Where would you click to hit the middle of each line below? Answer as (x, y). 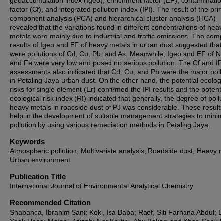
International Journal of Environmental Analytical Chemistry (102, 186)
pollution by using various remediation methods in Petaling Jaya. (110, 125)
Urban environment (40, 160)
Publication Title (38, 176)
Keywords (27, 141)
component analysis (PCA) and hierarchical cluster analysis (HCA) (113, 18)
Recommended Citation (50, 203)
